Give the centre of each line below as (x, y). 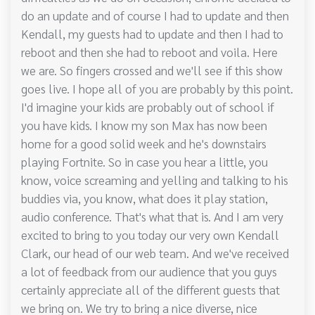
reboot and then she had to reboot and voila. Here (149, 52)
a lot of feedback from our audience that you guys (149, 271)
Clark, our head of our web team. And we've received (155, 253)
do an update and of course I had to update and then (155, 15)
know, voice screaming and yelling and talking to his (155, 180)
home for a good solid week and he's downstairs (144, 143)
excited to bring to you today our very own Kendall (150, 235)
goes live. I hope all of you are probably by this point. (157, 89)
